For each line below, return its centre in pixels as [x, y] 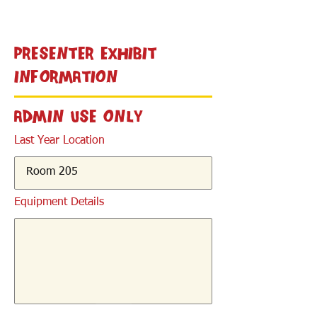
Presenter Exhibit [85, 54]
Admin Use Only [79, 117]
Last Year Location [59, 141]
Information [67, 77]
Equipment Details [59, 202]
